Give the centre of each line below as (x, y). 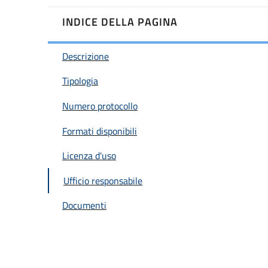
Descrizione (86, 56)
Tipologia (80, 81)
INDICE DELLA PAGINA (120, 22)
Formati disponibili (100, 131)
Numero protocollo (100, 106)
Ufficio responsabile (103, 180)
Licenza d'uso (89, 156)
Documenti (84, 205)
